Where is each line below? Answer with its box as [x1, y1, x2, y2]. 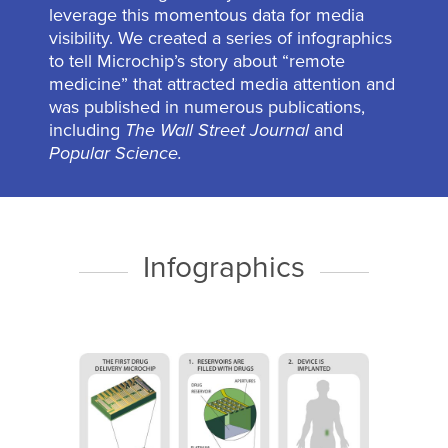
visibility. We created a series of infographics [48, 27, 392, 49]
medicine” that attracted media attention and [48, 73, 395, 95]
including [48, 119, 125, 141]
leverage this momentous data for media [48, 4, 364, 26]
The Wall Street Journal [124, 119, 309, 141]
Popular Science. [48, 142, 182, 164]
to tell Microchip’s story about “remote [48, 50, 345, 72]
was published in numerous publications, [48, 96, 365, 118]
